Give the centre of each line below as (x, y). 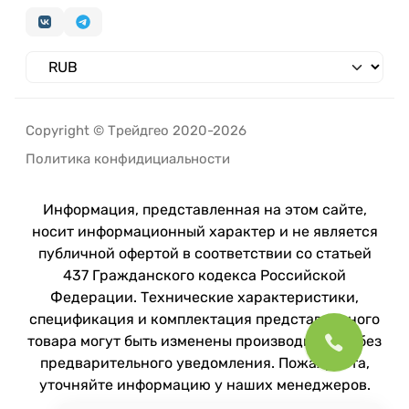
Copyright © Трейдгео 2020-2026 (136, 131)
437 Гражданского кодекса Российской (204, 275)
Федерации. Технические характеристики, (204, 297)
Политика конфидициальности (128, 159)
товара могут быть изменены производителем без (204, 341)
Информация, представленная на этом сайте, (204, 210)
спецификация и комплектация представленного (204, 319)
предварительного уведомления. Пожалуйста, (204, 363)
